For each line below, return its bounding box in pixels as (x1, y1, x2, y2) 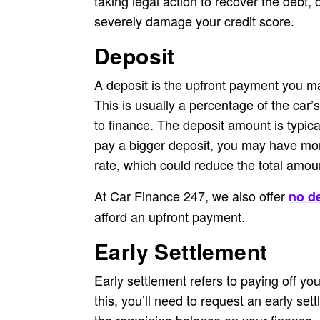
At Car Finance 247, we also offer (94, 186, 289, 205)
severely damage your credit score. (94, 11, 294, 30)
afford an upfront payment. (94, 207, 245, 226)
